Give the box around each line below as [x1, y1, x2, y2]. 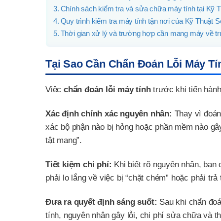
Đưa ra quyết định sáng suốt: [45, 197, 157, 207]
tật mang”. [45, 135, 82, 145]
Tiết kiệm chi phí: [45, 159, 112, 169]
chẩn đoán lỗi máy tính [64, 84, 151, 94]
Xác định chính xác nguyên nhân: [45, 109, 172, 118]
